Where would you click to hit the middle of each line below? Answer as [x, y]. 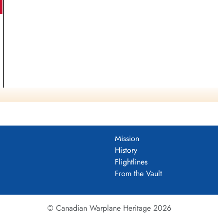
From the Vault [138, 174]
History [126, 150]
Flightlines [131, 162]
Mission [127, 139]
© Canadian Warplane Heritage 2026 [109, 208]
